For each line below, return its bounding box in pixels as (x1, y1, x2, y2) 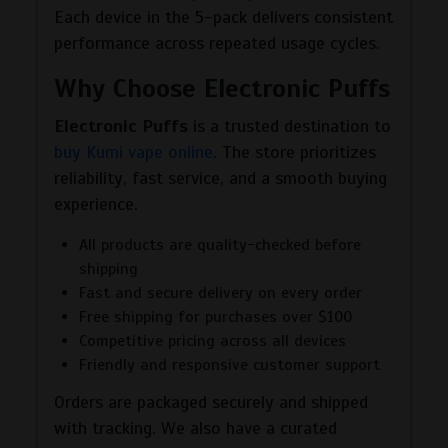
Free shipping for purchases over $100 (79, 306, 352, 327)
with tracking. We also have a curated (54, 416, 337, 439)
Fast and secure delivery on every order (79, 282, 362, 303)
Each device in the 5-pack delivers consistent (54, 5, 393, 28)
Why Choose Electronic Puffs (54, 71, 390, 105)
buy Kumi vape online (54, 140, 213, 163)
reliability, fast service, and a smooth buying (54, 166, 387, 189)
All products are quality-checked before (79, 234, 361, 255)
